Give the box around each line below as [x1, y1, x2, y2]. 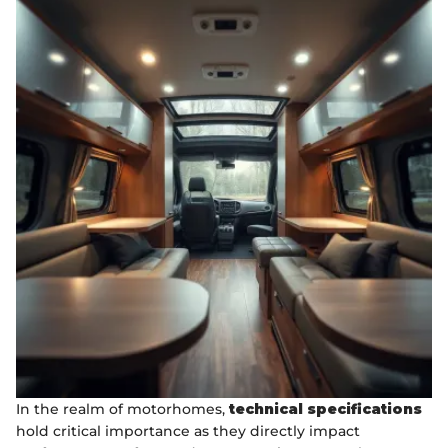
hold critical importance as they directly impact [16, 422, 360, 441]
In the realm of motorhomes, [16, 400, 229, 419]
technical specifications [229, 400, 422, 419]
